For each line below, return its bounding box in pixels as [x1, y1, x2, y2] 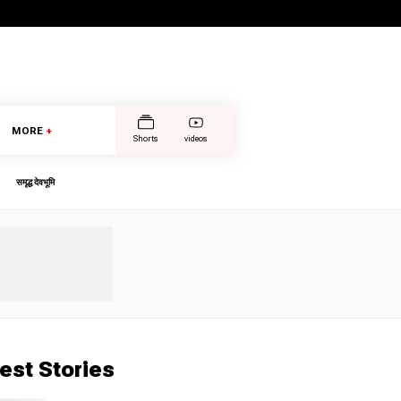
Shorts [133, 133, 158, 143]
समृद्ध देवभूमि [16, 177, 55, 187]
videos [184, 133, 207, 143]
